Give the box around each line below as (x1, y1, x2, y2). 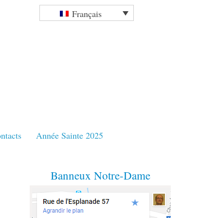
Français (72, 7, 102, 19)
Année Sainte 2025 (36, 129, 103, 141)
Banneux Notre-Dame (50, 168, 150, 183)
